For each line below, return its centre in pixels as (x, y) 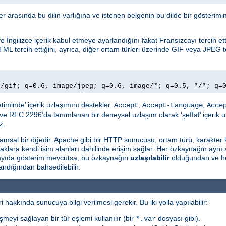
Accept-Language (173, 105)
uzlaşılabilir (150, 158)
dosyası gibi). (178, 219)
